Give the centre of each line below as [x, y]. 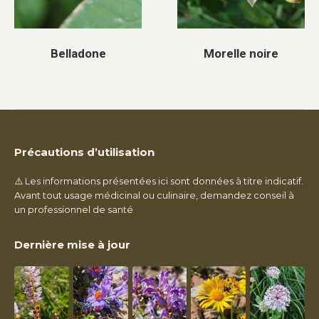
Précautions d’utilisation [84, 152]
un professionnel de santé [74, 210]
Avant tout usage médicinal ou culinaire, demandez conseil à [154, 195]
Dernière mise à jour [72, 245]
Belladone [78, 54]
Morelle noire [241, 54]
